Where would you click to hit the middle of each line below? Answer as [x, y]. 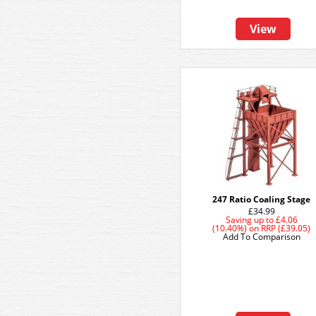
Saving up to [250, 220]
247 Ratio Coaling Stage [262, 199]
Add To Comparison [262, 237]
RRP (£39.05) [286, 228]
